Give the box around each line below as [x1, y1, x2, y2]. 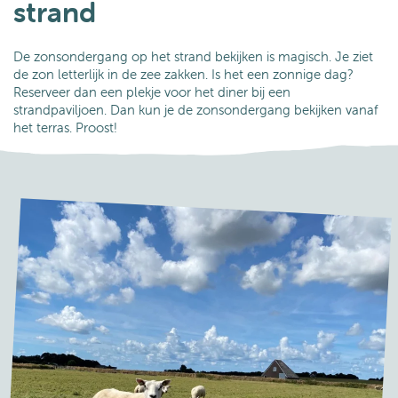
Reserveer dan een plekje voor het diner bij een [13, 83, 291, 100]
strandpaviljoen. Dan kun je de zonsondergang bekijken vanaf [13, 100, 378, 118]
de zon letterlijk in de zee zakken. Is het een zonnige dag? [13, 65, 354, 83]
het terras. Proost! [13, 118, 117, 136]
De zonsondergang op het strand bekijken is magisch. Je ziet [13, 47, 373, 65]
